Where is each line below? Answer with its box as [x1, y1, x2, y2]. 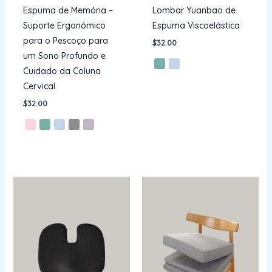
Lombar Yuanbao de [152, 5, 236, 16]
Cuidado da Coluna [23, 66, 101, 77]
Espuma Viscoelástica [152, 20, 240, 32]
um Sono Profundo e [23, 50, 106, 62]
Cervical [23, 81, 56, 92]
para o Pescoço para [23, 35, 109, 47]
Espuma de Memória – [23, 5, 114, 16]
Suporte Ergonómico [23, 20, 106, 32]
